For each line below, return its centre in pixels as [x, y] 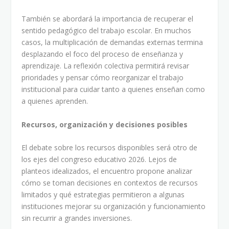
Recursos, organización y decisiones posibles [105, 124]
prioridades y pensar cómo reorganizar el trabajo [103, 78]
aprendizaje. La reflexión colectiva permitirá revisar [106, 66]
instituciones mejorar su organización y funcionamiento [114, 206]
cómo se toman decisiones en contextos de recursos [110, 182]
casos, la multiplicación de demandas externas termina [112, 42]
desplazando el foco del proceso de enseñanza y [102, 54]
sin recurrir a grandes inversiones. [77, 218]
